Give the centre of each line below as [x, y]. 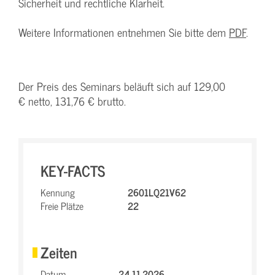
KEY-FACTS [73, 170]
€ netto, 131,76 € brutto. [72, 101]
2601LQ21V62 [157, 192]
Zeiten [59, 252]
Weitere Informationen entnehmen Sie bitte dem [124, 32]
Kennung [58, 192]
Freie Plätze [62, 206]
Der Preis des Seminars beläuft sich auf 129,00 [122, 86]
